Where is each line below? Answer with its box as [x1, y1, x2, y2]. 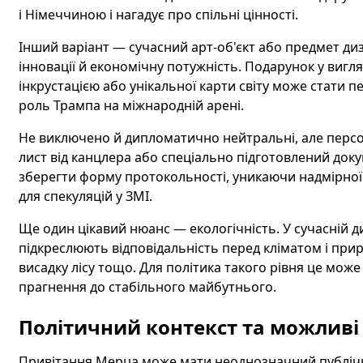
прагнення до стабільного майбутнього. [18, 278, 276, 296]
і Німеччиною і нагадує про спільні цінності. [18, 6, 298, 23]
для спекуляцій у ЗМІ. [18, 187, 152, 205]
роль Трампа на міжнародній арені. [18, 96, 244, 114]
